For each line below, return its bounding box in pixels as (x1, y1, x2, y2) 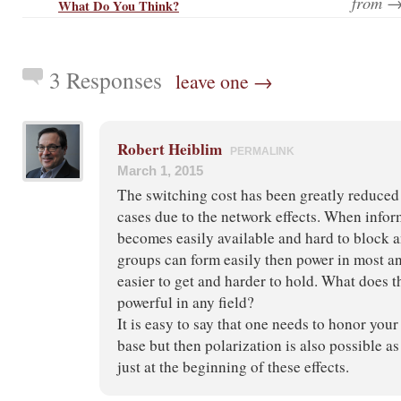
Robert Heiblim (117, 137, 222, 160)
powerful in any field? (117, 291, 254, 312)
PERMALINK (230, 144, 294, 158)
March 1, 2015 (117, 162, 203, 178)
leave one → (175, 67, 273, 94)
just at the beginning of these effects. (117, 355, 349, 377)
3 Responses (49, 64, 162, 95)
